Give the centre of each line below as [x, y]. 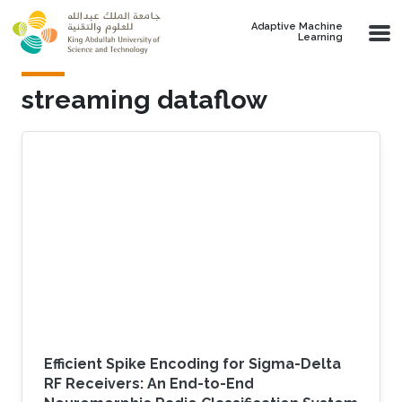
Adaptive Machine [297, 26]
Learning [320, 37]
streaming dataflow [144, 100]
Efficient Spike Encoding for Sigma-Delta [192, 363]
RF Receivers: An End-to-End [149, 383]
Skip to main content [75, 10]
